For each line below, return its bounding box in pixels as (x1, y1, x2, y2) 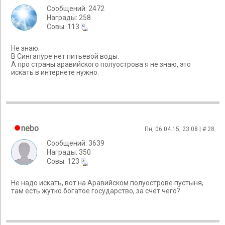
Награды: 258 (47, 14, 91, 22)
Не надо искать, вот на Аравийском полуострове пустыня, (11, 179, 203, 187)
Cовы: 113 (47, 23, 81, 31)
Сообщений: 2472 (47, 5, 104, 13)
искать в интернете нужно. (11, 68, 99, 77)
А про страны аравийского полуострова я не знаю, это (11, 60, 191, 69)
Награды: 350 (47, 148, 91, 156)
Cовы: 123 (47, 157, 81, 165)
